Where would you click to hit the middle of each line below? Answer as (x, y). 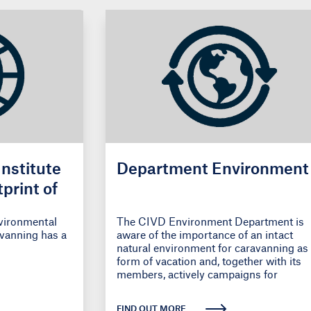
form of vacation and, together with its (209, 261)
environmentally (156, 287)
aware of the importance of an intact (205, 234)
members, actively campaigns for (197, 274)
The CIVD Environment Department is (210, 221)
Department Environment (213, 168)
